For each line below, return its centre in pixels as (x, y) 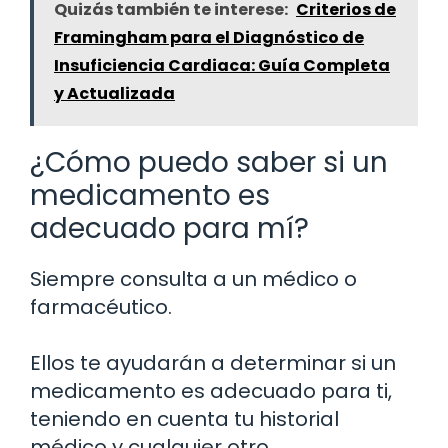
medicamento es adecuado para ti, (211, 390)
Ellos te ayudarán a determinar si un (213, 362)
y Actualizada (114, 93)
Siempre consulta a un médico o (193, 278)
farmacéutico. (101, 306)
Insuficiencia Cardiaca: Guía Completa (222, 65)
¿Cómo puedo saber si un (209, 162)
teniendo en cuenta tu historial (184, 418)
